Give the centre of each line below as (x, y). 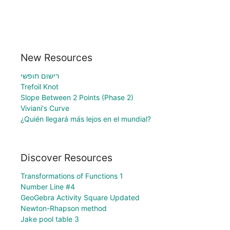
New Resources (56, 57)
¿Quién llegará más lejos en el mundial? (86, 119)
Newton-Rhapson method (64, 208)
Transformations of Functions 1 (72, 176)
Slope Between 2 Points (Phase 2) (77, 97)
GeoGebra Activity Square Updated (80, 198)
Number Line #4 (48, 187)
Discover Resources (66, 158)
